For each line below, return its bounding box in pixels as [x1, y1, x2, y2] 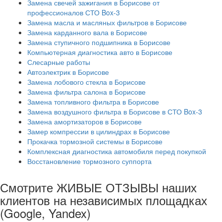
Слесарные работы [27, 56, 90, 67]
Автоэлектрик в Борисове [27, 66, 109, 77]
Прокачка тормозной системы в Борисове [27, 136, 163, 146]
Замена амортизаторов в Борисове [27, 116, 142, 126]
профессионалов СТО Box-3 [27, 7, 120, 17]
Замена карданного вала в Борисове [27, 27, 147, 37]
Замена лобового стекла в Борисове [27, 76, 146, 87]
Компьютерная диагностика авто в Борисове [27, 47, 172, 57]
